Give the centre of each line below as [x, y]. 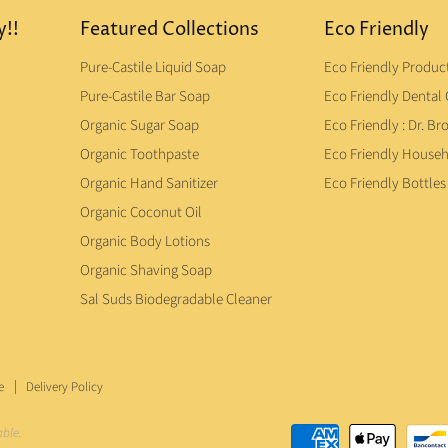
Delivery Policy [64, 386]
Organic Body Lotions [145, 241]
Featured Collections [170, 29]
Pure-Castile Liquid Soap [153, 67]
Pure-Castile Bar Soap [145, 96]
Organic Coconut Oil [141, 212]
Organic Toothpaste [140, 154]
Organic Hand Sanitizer [149, 183]
